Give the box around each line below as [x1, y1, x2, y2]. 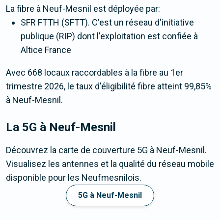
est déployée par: [91, 3, 160, 14]
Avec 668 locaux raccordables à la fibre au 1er [6, 67, 183, 78]
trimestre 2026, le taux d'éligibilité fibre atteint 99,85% [6, 81, 212, 92]
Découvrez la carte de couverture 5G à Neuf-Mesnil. [6, 145, 207, 156]
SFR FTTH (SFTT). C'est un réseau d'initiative [21, 17, 194, 28]
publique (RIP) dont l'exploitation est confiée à [21, 31, 198, 42]
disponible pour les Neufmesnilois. [6, 172, 141, 183]
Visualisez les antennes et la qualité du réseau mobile [6, 159, 214, 169]
